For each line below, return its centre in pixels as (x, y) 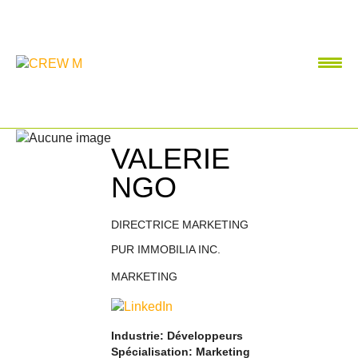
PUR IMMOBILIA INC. (166, 249)
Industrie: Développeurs (177, 335)
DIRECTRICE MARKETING (180, 225)
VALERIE (171, 159)
